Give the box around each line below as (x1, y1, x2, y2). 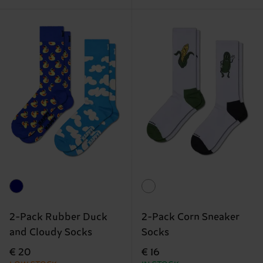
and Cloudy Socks (9, 227, 92, 239)
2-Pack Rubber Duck (9, 211, 107, 224)
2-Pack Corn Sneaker (141, 211, 240, 224)
